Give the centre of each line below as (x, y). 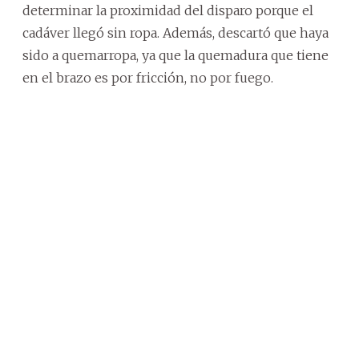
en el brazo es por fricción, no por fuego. (148, 77)
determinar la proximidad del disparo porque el (168, 10)
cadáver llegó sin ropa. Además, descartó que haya (175, 32)
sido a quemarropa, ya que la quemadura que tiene (175, 55)
